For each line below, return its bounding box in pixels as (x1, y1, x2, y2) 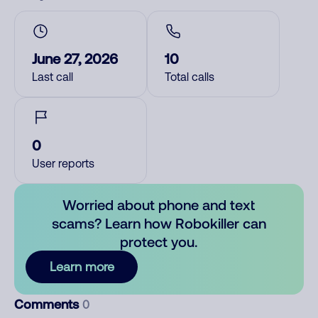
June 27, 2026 (32, 50, 118, 67)
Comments (14, 296, 82, 312)
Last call (32, 70, 73, 83)
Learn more (49, 259, 114, 274)
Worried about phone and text (62, 196, 256, 213)
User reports (32, 157, 94, 170)
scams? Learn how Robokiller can (51, 214, 266, 231)
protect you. (120, 233, 198, 250)
